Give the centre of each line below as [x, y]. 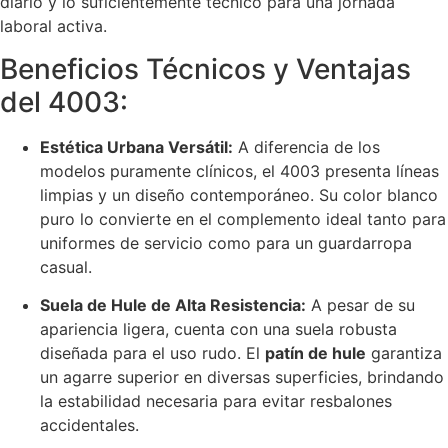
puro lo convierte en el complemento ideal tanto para [243, 218]
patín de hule [315, 353]
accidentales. [89, 425]
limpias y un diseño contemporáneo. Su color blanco [239, 194]
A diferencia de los [306, 146]
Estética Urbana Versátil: [136, 146]
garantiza [404, 353]
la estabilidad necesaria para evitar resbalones [216, 401]
